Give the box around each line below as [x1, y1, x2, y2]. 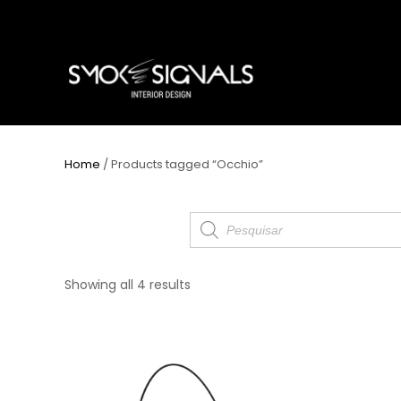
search [189, 222, 238, 243]
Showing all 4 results [64, 276, 191, 294]
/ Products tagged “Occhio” [100, 156, 263, 173]
